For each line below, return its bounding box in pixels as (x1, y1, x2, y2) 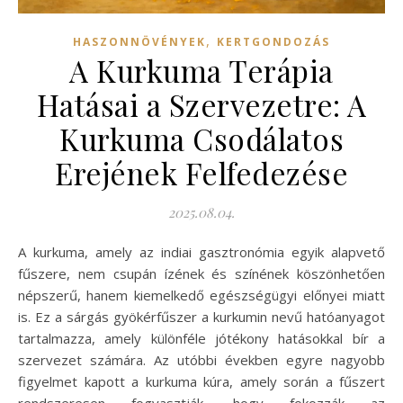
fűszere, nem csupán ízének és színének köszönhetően (18, 264, 385, 282)
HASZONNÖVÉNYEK (73, 33, 206, 49)
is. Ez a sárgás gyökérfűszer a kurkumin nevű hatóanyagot (18, 307, 385, 326)
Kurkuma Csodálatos (59, 118, 344, 158)
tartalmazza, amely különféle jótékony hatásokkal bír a (18, 328, 385, 347)
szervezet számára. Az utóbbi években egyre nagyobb (18, 350, 385, 369)
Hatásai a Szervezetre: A (36, 84, 367, 124)
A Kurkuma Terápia (69, 49, 334, 90)
